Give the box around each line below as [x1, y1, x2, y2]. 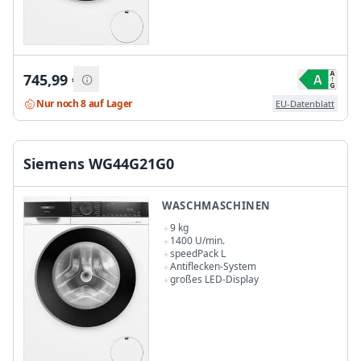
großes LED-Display [170, 272, 259, 286]
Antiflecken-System [170, 259, 256, 273]
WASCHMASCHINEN [162, 197, 272, 213]
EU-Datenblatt [276, 98, 334, 110]
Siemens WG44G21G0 [23, 153, 174, 173]
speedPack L [170, 246, 226, 260]
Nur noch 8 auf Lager [36, 96, 132, 110]
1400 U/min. [170, 233, 225, 247]
